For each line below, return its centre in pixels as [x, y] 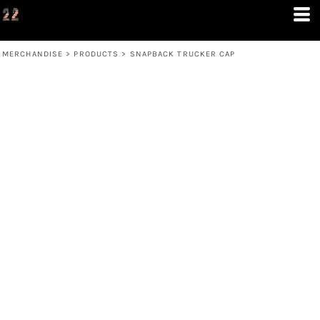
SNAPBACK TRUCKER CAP [182, 54]
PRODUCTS [96, 54]
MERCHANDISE [33, 54]
